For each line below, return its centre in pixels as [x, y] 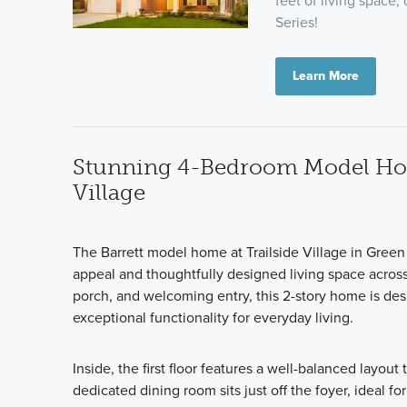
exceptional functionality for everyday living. [213, 317]
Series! [297, 22]
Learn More [326, 76]
